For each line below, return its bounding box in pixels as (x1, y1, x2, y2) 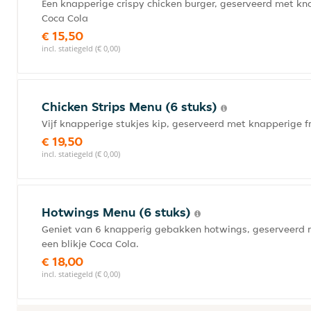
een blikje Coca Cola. (42, 237, 139, 250)
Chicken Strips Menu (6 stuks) (42, 99, 221, 115)
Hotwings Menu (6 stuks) (42, 204, 194, 220)
